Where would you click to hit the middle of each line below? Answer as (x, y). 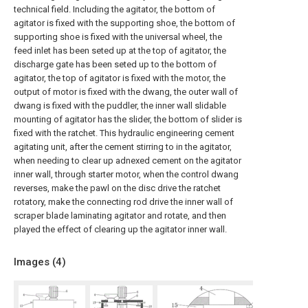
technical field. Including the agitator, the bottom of (114, 9)
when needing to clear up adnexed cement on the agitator (128, 161)
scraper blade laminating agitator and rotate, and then (120, 216)
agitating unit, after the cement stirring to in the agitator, (123, 147)
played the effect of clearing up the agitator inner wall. (120, 229)
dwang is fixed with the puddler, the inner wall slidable (120, 106)
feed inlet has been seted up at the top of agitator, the (120, 51)
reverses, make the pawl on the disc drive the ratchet (117, 188)
